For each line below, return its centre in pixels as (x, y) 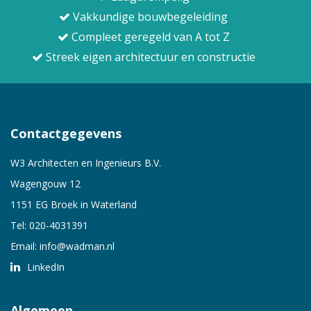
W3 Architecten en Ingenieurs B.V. (86, 162)
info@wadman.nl (77, 246)
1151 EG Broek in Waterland (74, 204)
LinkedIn (44, 267)
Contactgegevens (66, 133)
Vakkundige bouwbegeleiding (149, 16)
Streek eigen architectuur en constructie (149, 57)
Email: (25, 246)
